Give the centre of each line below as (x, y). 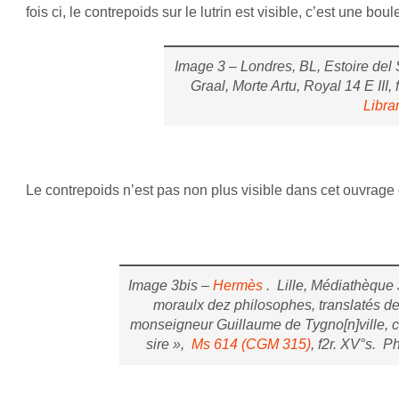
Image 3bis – (168, 286)
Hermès (236, 286)
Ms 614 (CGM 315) (252, 345)
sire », (169, 345)
